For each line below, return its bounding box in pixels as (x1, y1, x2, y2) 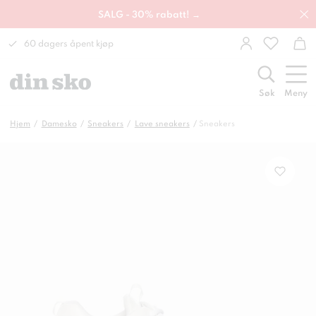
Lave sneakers (134, 120, 190, 128)
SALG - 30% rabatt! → (98, 11, 200, 20)
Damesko (41, 120, 77, 128)
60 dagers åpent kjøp (24, 39, 114, 49)
